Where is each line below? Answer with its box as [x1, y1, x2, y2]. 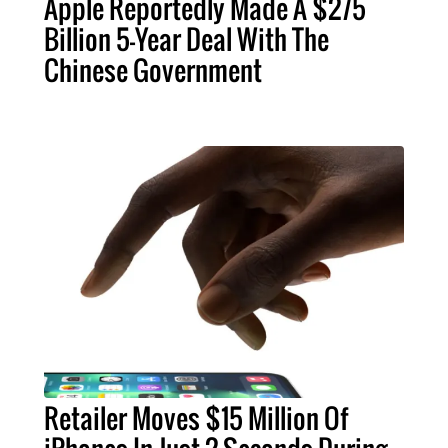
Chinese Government [43, 49, 262, 90]
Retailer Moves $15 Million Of [43, 397, 348, 438]
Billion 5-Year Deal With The [43, 18, 329, 59]
